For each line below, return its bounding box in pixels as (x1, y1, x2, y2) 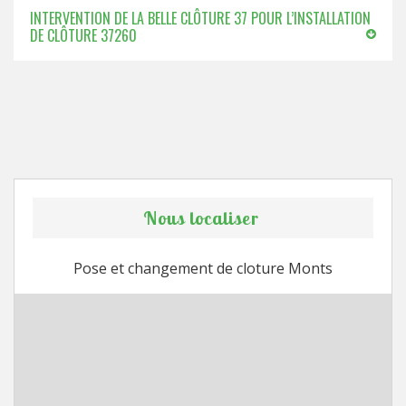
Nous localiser (142, 207, 259, 229)
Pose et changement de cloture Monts (73, 258, 333, 278)
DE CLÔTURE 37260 (30, 24, 137, 46)
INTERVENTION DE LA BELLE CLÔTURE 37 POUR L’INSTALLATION (30, 7, 371, 29)
